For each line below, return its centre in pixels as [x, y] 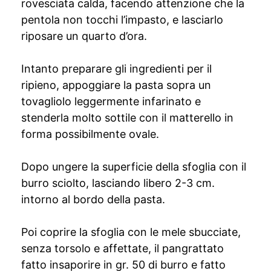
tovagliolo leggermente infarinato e [111, 101]
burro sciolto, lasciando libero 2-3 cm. [118, 183]
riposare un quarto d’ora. [84, 36]
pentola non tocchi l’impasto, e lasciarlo [122, 20]
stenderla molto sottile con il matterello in [127, 118]
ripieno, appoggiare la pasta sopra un [116, 85]
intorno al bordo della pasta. [93, 199]
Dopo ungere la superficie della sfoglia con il [134, 167]
